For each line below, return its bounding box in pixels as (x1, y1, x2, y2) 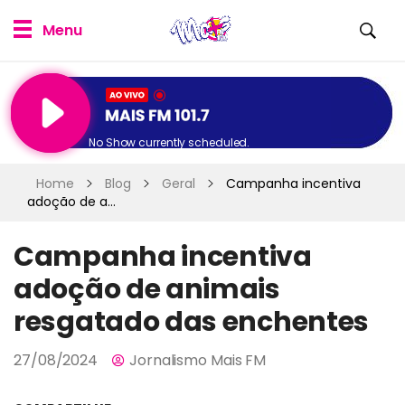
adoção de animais (14, 270, 280, 308)
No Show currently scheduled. (89, 135, 250, 151)
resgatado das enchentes (14, 303, 370, 341)
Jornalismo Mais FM (129, 350, 267, 371)
